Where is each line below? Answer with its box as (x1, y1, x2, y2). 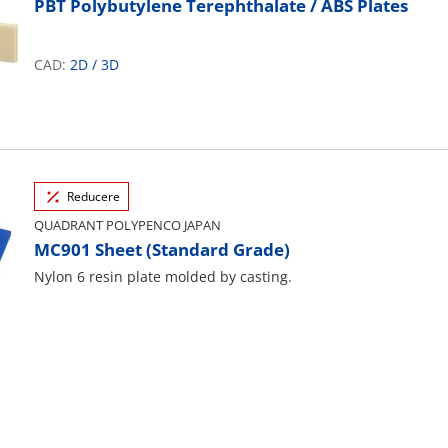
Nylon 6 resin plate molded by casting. (34, 267, 292, 286)
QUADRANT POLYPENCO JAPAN (34, 216, 221, 234)
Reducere (67, 188, 120, 205)
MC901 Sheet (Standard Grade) (34, 238, 290, 261)
